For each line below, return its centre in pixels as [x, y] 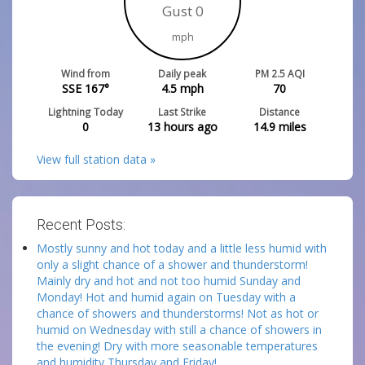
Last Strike [182, 112]
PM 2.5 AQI [279, 73]
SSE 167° [85, 88]
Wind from [85, 73]
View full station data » [96, 159]
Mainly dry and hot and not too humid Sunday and [169, 281]
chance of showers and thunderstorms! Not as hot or [178, 313]
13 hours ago [182, 127]
